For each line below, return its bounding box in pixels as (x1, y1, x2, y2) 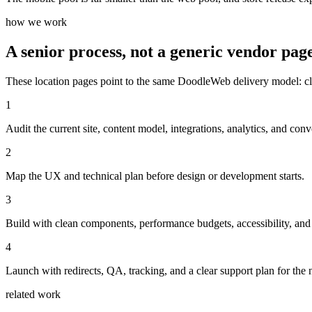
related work (6, 288, 61, 300)
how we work (6, 15, 67, 28)
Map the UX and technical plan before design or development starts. (6, 169, 304, 182)
